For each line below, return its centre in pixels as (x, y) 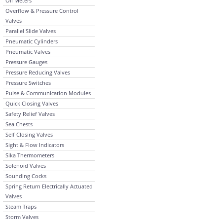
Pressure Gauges (26, 62)
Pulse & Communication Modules (48, 93)
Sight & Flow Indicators (35, 145)
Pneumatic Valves (28, 52)
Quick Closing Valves (32, 103)
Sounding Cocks (26, 176)
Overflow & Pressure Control (42, 11)
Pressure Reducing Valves (38, 72)
